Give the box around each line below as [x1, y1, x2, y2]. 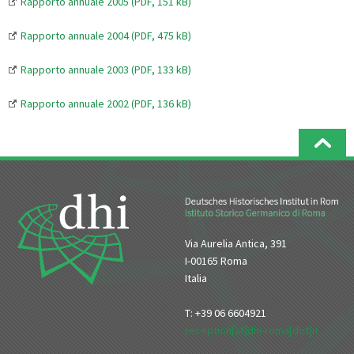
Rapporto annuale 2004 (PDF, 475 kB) [21, 28, 191, 43]
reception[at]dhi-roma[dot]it [185, 323, 318, 338]
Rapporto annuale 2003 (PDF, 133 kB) [21, 62, 191, 77]
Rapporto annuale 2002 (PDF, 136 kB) [21, 96, 191, 111]
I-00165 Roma [185, 254, 247, 269]
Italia [185, 271, 207, 286]
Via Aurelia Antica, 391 [185, 236, 287, 251]
